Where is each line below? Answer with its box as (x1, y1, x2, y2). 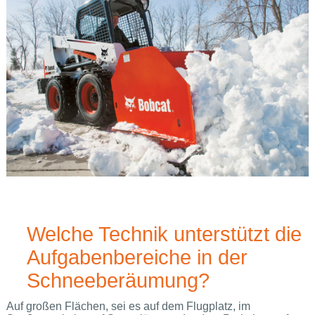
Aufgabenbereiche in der (26, 245, 247, 269)
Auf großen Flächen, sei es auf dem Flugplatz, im (6, 300, 250, 313)
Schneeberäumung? (26, 269, 210, 292)
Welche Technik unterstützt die (26, 222, 302, 245)
